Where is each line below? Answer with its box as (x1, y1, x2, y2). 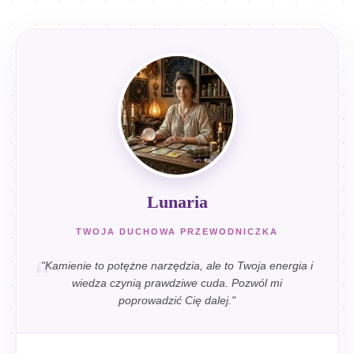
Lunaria (146, 192, 208, 212)
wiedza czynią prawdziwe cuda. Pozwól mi (72, 277, 282, 289)
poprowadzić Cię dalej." (119, 294, 235, 307)
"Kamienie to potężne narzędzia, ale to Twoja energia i (41, 259, 313, 272)
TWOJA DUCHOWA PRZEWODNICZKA (76, 227, 278, 236)
